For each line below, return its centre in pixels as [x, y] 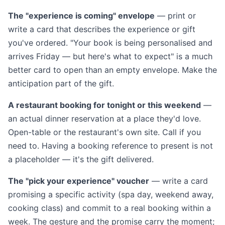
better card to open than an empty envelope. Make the [113, 70]
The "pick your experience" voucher [79, 181]
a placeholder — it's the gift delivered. [81, 159]
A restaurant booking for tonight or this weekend [104, 105]
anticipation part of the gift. [61, 83]
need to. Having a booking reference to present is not [110, 146]
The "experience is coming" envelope [81, 16]
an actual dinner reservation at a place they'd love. [104, 119]
